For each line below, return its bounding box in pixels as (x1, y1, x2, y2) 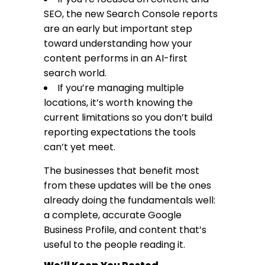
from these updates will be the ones (44, 179, 211, 192)
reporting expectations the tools (44, 125, 196, 139)
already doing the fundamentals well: (44, 193, 215, 207)
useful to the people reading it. (44, 238, 185, 251)
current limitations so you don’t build (44, 111, 212, 124)
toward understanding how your (44, 37, 192, 50)
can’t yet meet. (44, 140, 115, 154)
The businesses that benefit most (44, 164, 199, 177)
